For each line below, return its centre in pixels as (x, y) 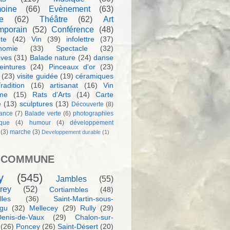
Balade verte (43, 113)
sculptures (36, 104)
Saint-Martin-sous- (83, 199)
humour (40, 122)
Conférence (73, 29)
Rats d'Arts (52, 94)
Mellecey (44, 208)
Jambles (71, 178)
